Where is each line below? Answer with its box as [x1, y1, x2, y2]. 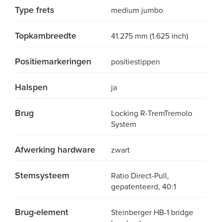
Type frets [15, 4, 55, 15]
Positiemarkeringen [15, 56, 91, 67]
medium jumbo [111, 5, 163, 15]
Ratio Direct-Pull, [111, 171, 169, 181]
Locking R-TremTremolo [111, 109, 192, 118]
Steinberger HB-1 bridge [111, 208, 193, 218]
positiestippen [111, 57, 160, 67]
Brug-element [15, 207, 68, 218]
